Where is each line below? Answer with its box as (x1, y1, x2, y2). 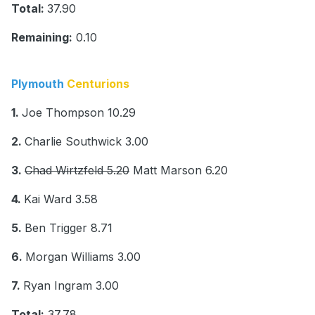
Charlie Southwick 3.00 (25, 134, 148, 149)
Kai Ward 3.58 (24, 192, 98, 207)
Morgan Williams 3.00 (25, 250, 141, 264)
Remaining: (11, 30, 72, 45)
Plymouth (11, 77, 67, 91)
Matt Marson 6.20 (129, 163, 228, 178)
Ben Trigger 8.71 (25, 221, 112, 236)
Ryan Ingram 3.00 (23, 278, 119, 293)
